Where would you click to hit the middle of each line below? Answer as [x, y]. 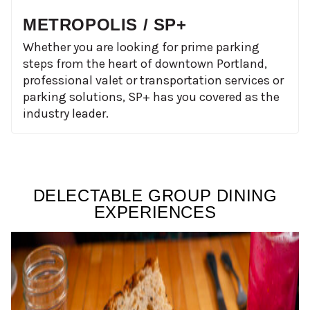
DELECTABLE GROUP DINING [155, 195]
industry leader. [66, 113]
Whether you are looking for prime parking [141, 47]
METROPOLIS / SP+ [105, 24]
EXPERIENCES [155, 212]
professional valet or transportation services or [153, 80]
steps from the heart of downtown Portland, [145, 63]
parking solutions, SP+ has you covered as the [151, 97]
